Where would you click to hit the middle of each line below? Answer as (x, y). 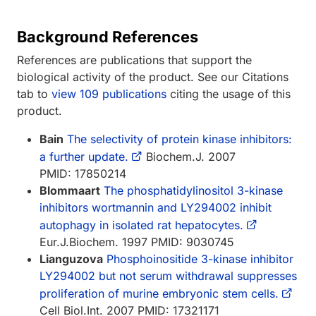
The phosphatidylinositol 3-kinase (193, 190)
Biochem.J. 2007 (189, 156)
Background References (108, 36)
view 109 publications (109, 93)
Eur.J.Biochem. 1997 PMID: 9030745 (137, 242)
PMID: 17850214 (83, 173)
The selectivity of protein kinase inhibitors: (180, 139)
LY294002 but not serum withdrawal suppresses (168, 275)
